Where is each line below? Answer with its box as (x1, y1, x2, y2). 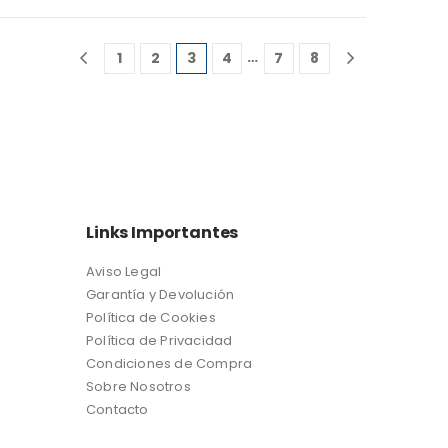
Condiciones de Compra (86, 353, 256, 373)
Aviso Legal (86, 261, 162, 281)
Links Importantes (86, 220, 239, 244)
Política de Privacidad (86, 330, 233, 350)
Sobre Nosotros (86, 376, 191, 396)
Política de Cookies (86, 307, 216, 327)
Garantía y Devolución (86, 284, 235, 304)
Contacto (86, 399, 149, 419)
